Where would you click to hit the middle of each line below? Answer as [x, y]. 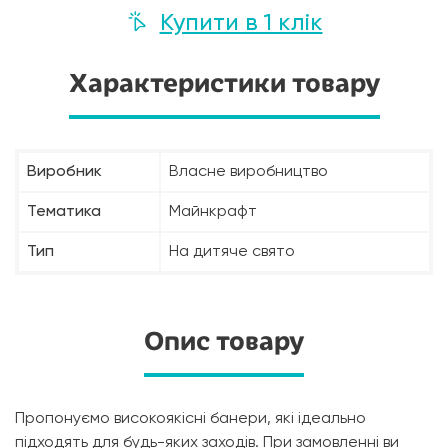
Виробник [64, 172]
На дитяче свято [232, 252]
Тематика [64, 212]
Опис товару [224, 341]
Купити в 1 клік [241, 23]
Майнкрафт [213, 212]
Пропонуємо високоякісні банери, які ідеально [190, 419]
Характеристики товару [224, 83]
